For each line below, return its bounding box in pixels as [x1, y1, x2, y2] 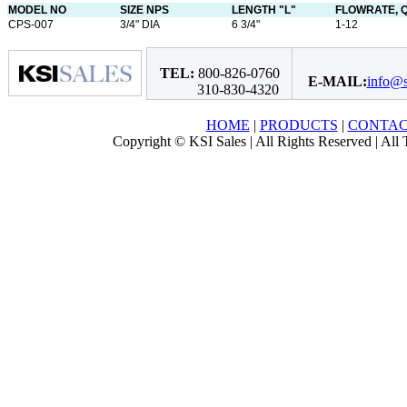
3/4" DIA [120, 17, 160, 31]
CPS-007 [8, 17, 54, 31]
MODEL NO [8, 3, 66, 16]
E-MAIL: [307, 74, 367, 89]
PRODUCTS [259, 117, 338, 133]
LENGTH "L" [232, 3, 296, 16]
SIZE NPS [120, 3, 169, 16]
